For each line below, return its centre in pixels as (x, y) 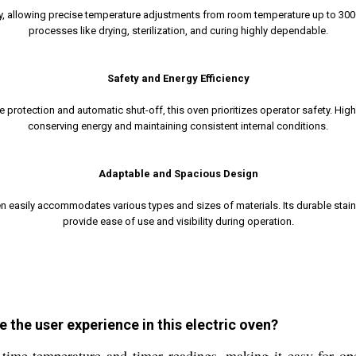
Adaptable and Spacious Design (178, 173)
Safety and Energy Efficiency (178, 78)
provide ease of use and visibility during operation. (178, 221)
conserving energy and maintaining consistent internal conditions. (178, 126)
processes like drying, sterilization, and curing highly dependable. (178, 30)
